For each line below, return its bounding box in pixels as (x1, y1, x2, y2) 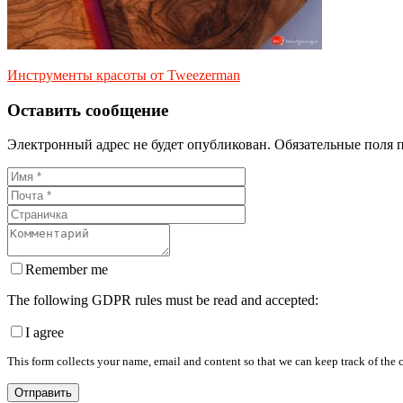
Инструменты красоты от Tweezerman (7, 67, 240, 83)
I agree (25, 325, 64, 341)
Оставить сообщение (7, 100, 168, 120)
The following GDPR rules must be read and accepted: (7, 292, 318, 309)
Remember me (25, 262, 108, 278)
